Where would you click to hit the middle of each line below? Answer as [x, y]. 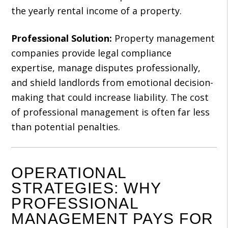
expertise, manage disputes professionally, [106, 68]
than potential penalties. [66, 127]
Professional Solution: [62, 38]
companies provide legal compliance [92, 53]
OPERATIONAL [69, 173]
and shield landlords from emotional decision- [112, 82]
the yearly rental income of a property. [97, 11]
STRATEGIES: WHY [86, 188]
